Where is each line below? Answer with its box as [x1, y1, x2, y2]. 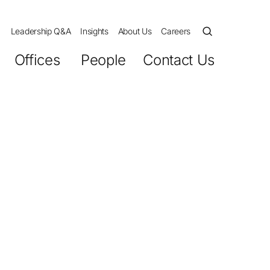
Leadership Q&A [10, 26, 71, 36]
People [81, 51, 127, 69]
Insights [80, 26, 108, 36]
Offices [10, 51, 64, 69]
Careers [161, 26, 190, 36]
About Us [118, 26, 152, 36]
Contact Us [143, 51, 215, 69]
